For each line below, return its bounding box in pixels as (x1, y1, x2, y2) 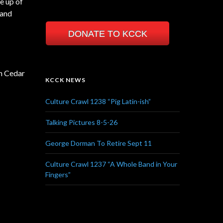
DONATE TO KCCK (68, 28, 147, 39)
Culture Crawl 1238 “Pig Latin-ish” (45, 97, 151, 106)
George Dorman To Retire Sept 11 (45, 138, 152, 147)
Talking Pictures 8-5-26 (45, 117, 117, 126)
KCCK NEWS (45, 76, 86, 84)
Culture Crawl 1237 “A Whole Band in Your (45, 159, 177, 168)
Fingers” (45, 170, 71, 179)
